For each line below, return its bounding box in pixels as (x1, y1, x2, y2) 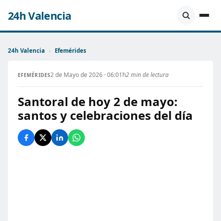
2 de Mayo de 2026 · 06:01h (50, 71, 126, 79)
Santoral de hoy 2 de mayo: (18, 93, 178, 110)
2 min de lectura (125, 71, 169, 79)
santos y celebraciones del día (18, 107, 193, 123)
